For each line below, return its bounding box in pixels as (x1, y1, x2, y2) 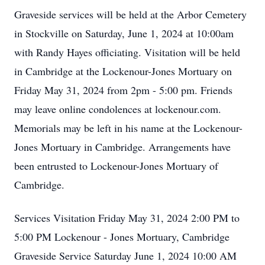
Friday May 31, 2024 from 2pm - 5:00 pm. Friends (14, 83, 232, 97)
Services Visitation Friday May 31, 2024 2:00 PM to (14, 211, 240, 225)
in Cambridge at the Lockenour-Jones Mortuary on (14, 64, 232, 78)
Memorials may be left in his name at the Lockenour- (14, 121, 243, 135)
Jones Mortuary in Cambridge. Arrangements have (14, 140, 231, 154)
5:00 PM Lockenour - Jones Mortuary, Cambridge (14, 230, 230, 244)
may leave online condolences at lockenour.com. (14, 102, 221, 116)
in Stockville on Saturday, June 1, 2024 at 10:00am (14, 26, 234, 40)
